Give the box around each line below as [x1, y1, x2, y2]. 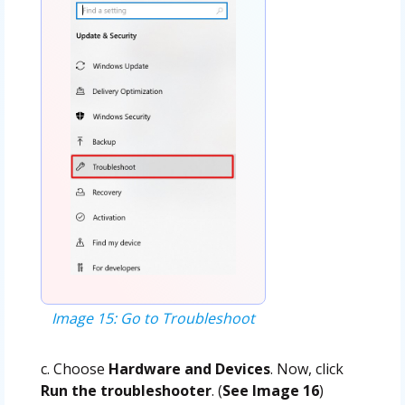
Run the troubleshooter [40, 380, 212, 400]
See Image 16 [221, 380, 319, 400]
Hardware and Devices [108, 358, 270, 379]
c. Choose [40, 358, 108, 379]
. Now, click [269, 358, 344, 379]
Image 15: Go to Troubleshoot [51, 307, 255, 328]
